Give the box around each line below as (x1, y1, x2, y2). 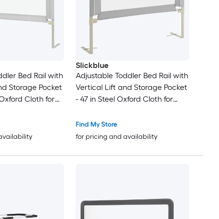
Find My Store (75, 120, 117, 129)
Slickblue (75, 61, 109, 70)
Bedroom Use (75, 106, 123, 116)
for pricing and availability (75, 132, 157, 141)
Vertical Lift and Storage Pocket (75, 83, 187, 92)
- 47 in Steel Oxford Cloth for (75, 94, 173, 104)
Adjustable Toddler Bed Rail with (75, 71, 188, 81)
